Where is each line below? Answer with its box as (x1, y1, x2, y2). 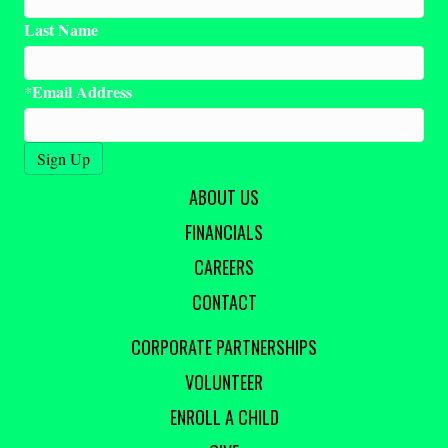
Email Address (32, 80, 132, 104)
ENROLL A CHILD (169, 404, 279, 431)
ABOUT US (189, 184, 259, 211)
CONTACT (191, 289, 257, 316)
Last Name (24, 18, 98, 42)
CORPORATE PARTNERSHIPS (131, 334, 317, 361)
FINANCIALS (185, 219, 263, 246)
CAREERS (194, 254, 254, 281)
